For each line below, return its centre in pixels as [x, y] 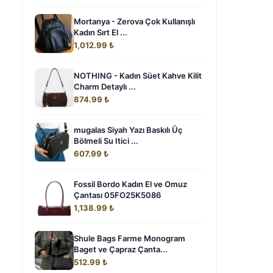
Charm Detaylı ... [105, 87]
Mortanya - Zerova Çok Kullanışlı [134, 21]
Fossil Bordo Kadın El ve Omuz [130, 184]
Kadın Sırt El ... [101, 32]
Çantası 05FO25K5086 [117, 195]
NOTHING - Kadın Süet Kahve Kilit [138, 76]
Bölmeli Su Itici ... [106, 141]
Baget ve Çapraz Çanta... [121, 249]
